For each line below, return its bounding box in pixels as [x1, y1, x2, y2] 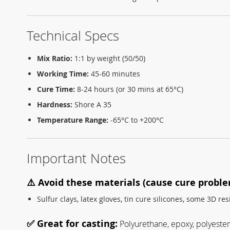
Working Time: [37, 69, 89, 79]
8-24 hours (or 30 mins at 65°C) [75, 84, 183, 94]
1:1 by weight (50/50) [72, 53, 145, 64]
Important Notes [27, 149, 126, 168]
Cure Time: [37, 84, 75, 94]
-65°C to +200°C [108, 115, 164, 125]
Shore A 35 [72, 100, 111, 110]
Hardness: [37, 100, 72, 110]
